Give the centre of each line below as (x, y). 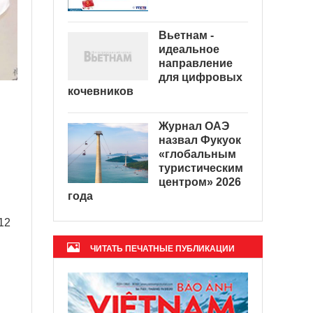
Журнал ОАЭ (194, 126)
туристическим (201, 168)
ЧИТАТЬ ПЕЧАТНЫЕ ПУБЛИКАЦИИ (162, 248)
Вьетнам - (186, 35)
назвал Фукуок (200, 140)
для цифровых (201, 77)
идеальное (189, 49)
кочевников (101, 91)
